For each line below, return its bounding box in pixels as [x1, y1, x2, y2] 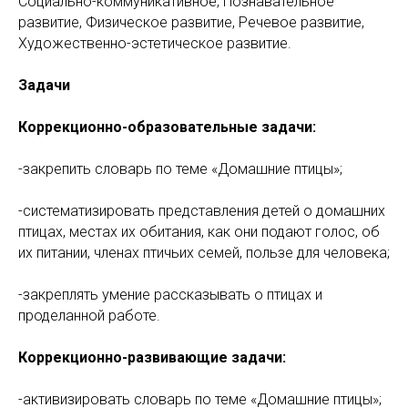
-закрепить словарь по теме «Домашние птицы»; [18, 160, 342, 178]
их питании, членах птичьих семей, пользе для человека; [18, 244, 390, 261]
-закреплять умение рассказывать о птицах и [18, 286, 322, 303]
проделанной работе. [18, 307, 160, 324]
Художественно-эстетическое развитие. [18, 35, 291, 52]
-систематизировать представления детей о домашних [18, 202, 385, 219]
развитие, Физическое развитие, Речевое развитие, [18, 14, 364, 31]
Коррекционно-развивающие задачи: [18, 349, 286, 366]
